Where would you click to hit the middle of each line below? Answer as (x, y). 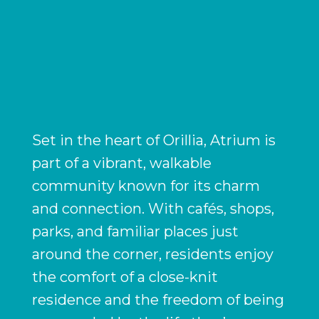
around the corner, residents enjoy (152, 254)
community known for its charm (146, 185)
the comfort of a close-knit (125, 277)
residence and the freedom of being (158, 299)
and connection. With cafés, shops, (153, 208)
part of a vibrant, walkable (121, 163)
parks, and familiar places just (135, 231)
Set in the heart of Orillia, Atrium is (153, 140)
